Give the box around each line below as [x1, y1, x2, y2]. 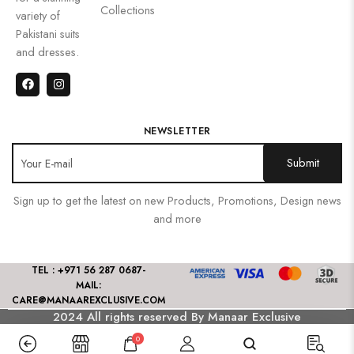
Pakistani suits [16, 24, 80, 42]
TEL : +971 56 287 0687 [32, 262, 142, 277]
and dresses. [16, 43, 79, 60]
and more [153, 209, 201, 227]
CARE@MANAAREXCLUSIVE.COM [12, 292, 165, 307]
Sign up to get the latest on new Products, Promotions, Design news [13, 191, 341, 209]
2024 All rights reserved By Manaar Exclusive [53, 307, 301, 326]
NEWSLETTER [143, 123, 211, 138]
